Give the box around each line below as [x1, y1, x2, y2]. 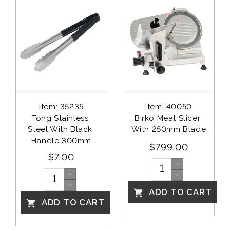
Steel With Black [28, 125, 95, 135]
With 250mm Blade [131, 125, 206, 135]
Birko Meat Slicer [135, 113, 203, 123]
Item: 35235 [39, 102, 84, 112]
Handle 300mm [31, 136, 92, 146]
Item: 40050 [145, 102, 192, 112]
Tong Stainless [32, 113, 91, 123]
